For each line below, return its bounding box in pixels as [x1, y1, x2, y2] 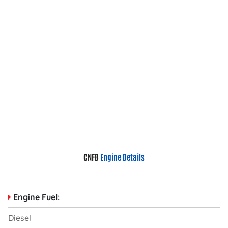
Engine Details [100, 151, 145, 162]
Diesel [8, 212, 31, 223]
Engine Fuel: [13, 191, 60, 202]
